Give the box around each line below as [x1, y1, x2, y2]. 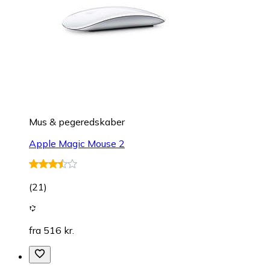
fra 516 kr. [29, 224, 74, 237]
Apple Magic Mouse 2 [29, 137, 125, 150]
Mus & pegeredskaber [29, 116, 125, 128]
